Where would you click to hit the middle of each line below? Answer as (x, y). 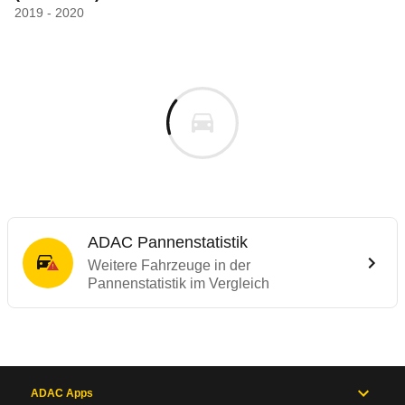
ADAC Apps (62, 393)
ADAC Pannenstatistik (168, 242)
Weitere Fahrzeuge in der (169, 265)
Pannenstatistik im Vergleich (179, 283)
